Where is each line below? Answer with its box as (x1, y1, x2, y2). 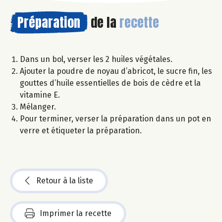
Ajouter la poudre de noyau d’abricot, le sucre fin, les (20, 66, 212, 76)
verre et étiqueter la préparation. (20, 126, 142, 136)
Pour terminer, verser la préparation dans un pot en (20, 114, 211, 124)
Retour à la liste (36, 176, 93, 186)
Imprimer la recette (40, 209, 111, 219)
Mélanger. (20, 102, 56, 112)
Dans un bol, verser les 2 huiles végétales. (20, 55, 172, 64)
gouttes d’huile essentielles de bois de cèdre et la (20, 78, 201, 88)
